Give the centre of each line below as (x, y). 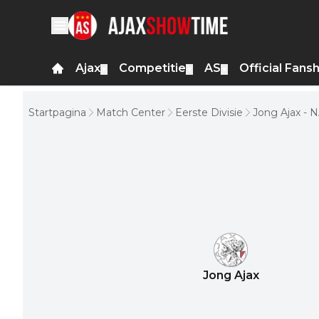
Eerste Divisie (209, 113)
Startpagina (57, 113)
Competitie (152, 68)
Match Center (131, 113)
